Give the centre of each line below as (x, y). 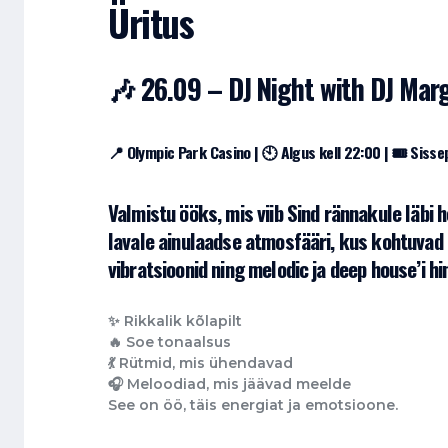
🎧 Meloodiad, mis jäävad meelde (229, 384)
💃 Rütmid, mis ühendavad (200, 363)
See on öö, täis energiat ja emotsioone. (253, 405)
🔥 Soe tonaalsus (169, 342)
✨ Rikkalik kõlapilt (175, 321)
